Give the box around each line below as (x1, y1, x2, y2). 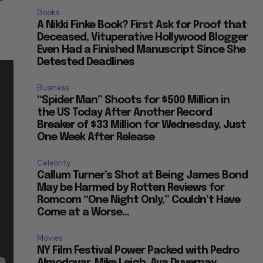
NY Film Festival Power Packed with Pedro (37, 245, 240, 257)
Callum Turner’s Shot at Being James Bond (37, 170, 248, 181)
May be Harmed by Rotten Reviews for (37, 183, 225, 194)
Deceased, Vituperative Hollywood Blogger (37, 32, 248, 43)
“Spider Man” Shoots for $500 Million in (37, 95, 230, 106)
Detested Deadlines (37, 57, 135, 68)
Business (37, 83, 69, 93)
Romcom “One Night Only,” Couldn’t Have (37, 195, 241, 206)
